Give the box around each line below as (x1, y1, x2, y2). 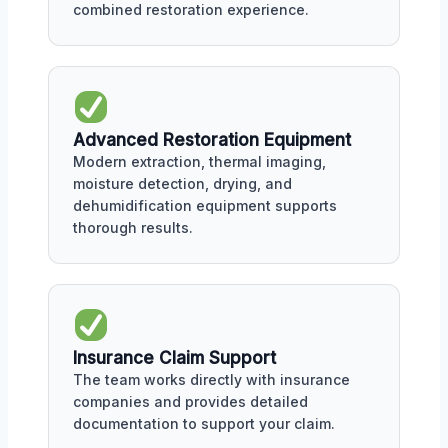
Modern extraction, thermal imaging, (73, 153, 326, 170)
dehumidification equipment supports (73, 197, 337, 214)
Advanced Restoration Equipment (73, 130, 351, 150)
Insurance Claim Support (73, 347, 276, 368)
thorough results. (73, 219, 193, 236)
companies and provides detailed (73, 392, 308, 410)
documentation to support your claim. (73, 414, 335, 432)
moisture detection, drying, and (73, 175, 292, 192)
